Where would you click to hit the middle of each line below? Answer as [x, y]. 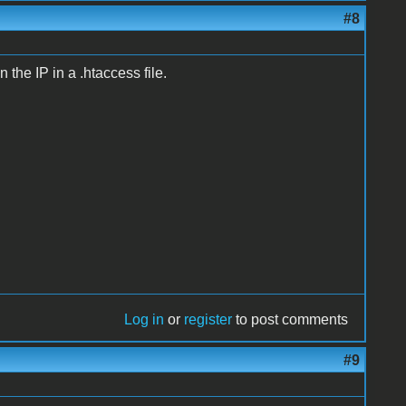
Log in [145, 319]
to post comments [290, 319]
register [208, 319]
